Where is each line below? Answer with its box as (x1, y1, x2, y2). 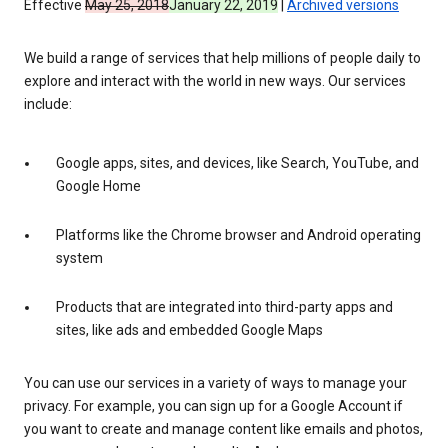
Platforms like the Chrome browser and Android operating (56, 227, 421, 244)
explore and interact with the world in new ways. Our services (24, 73, 406, 90)
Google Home (56, 178, 141, 195)
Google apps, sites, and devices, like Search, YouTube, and (56, 155, 419, 172)
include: (24, 96, 72, 113)
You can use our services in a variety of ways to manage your (24, 375, 407, 392)
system (56, 250, 103, 267)
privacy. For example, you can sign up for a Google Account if (24, 398, 403, 415)
